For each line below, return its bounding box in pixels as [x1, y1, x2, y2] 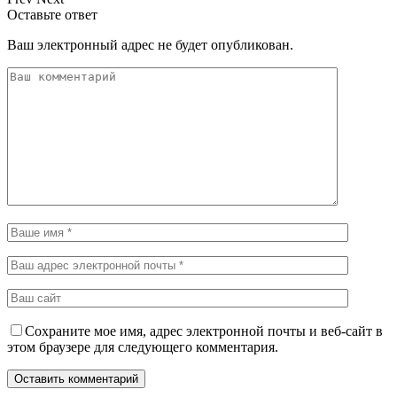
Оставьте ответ [7, 6, 97, 22]
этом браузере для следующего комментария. [7, 339, 278, 354]
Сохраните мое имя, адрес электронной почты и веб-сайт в [25, 323, 383, 339]
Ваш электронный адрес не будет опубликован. [7, 36, 293, 52]
